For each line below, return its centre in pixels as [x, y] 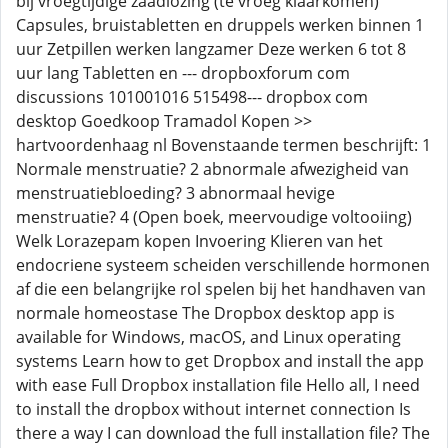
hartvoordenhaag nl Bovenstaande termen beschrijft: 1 [223, 145]
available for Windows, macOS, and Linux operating [208, 337]
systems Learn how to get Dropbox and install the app [220, 361]
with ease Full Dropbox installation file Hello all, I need [218, 385]
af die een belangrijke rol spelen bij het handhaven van [221, 289]
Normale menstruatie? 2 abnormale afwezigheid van [212, 169]
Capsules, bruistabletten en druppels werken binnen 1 [220, 25]
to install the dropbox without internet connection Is [213, 409]
